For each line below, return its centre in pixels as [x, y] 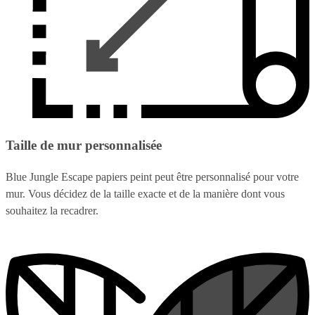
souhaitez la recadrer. [52, 211]
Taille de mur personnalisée [84, 146]
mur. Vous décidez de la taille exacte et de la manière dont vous [145, 194]
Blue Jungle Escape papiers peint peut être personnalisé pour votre [152, 177]
